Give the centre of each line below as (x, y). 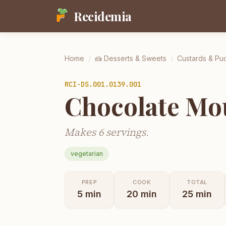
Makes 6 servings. (107, 132)
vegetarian (87, 153)
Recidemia (103, 16)
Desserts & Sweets (135, 58)
